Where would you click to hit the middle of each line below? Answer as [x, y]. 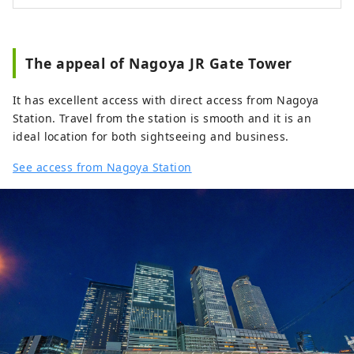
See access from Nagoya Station [102, 168]
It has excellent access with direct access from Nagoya [166, 100]
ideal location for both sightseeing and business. [151, 137]
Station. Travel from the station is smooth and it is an [162, 119]
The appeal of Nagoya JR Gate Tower [159, 64]
